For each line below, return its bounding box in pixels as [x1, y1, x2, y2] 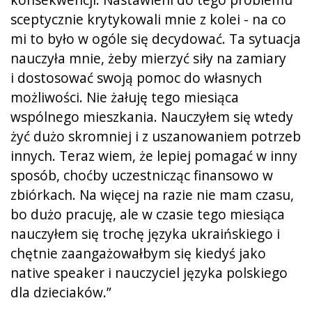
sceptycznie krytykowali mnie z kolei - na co [10, 9, 286, 29]
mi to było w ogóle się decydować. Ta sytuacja [10, 29, 301, 48]
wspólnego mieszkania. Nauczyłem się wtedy [10, 107, 293, 126]
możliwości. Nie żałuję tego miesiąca [10, 87, 239, 107]
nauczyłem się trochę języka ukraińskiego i [10, 224, 280, 243]
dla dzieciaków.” [10, 282, 111, 302]
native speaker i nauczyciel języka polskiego [10, 263, 288, 282]
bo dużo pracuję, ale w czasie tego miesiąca [10, 204, 285, 224]
